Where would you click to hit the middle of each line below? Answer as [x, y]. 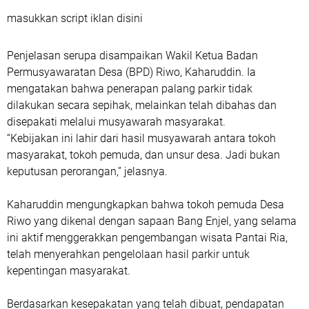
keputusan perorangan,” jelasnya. [87, 171]
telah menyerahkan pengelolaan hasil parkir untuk [128, 254]
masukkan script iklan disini [75, 18]
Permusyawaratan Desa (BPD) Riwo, [96, 72]
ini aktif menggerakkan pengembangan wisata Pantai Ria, [147, 238]
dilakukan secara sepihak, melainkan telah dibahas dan [142, 105]
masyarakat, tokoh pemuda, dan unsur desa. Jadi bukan [143, 155]
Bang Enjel [203, 221]
